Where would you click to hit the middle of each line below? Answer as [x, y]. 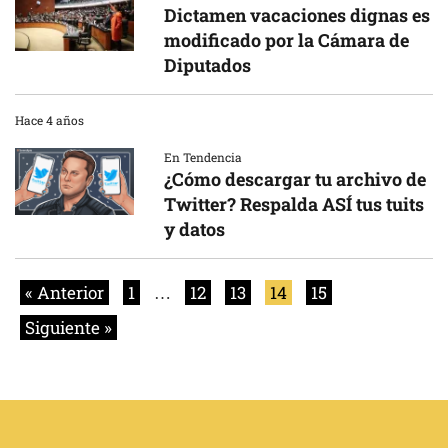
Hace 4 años [49, 120]
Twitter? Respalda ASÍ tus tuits [294, 204]
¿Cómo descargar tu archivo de [295, 179]
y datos [195, 229]
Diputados [208, 65]
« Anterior [64, 292]
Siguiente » [68, 327]
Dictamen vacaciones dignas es [297, 15]
